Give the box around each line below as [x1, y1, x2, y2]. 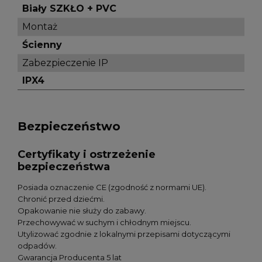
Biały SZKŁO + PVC [22, 3, 116, 15]
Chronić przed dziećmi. [18, 194, 105, 204]
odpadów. [18, 240, 57, 250]
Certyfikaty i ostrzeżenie [18, 147, 156, 161]
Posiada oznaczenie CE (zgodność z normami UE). [18, 182, 206, 192]
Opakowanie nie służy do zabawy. [18, 205, 146, 215]
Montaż [22, 21, 57, 33]
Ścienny [22, 39, 62, 51]
